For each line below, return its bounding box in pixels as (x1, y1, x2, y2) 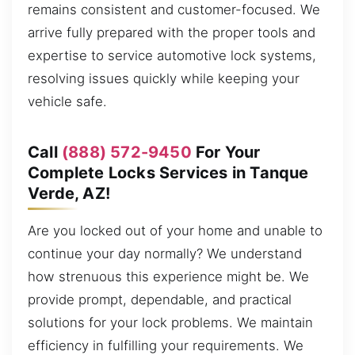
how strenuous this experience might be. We (28, 269, 309, 285)
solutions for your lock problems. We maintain (28, 315, 313, 331)
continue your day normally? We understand (28, 246, 302, 262)
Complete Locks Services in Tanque (28, 162, 309, 182)
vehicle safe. (28, 94, 107, 110)
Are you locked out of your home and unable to (28, 223, 323, 239)
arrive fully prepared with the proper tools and (28, 25, 315, 41)
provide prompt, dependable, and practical (28, 292, 292, 308)
